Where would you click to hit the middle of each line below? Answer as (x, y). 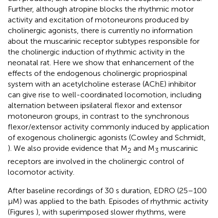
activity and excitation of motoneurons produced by (98, 20)
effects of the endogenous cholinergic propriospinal (98, 73)
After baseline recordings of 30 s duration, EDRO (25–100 (107, 190)
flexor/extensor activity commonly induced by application (109, 127)
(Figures (22, 212)
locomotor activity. (41, 172)
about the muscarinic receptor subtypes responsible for (104, 41)
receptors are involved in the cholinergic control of (96, 161)
